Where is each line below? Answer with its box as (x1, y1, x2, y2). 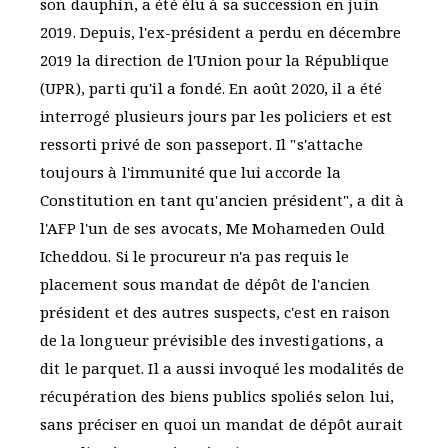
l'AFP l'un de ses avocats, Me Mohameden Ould (40, 218, 386, 239)
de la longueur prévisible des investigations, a (40, 330, 385, 351)
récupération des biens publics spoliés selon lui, (40, 386, 395, 407)
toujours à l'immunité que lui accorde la (40, 162, 341, 183)
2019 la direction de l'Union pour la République (40, 50, 390, 71)
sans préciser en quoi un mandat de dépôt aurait (40, 414, 404, 435)
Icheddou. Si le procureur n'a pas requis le (40, 246, 350, 267)
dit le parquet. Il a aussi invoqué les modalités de (40, 358, 405, 379)
